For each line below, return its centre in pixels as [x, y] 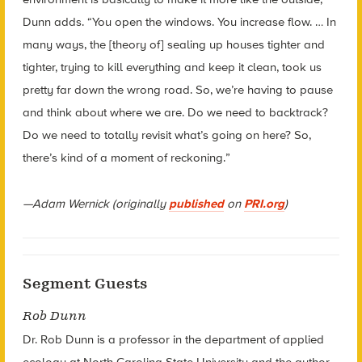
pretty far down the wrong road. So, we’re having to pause [177, 90]
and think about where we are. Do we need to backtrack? [175, 113]
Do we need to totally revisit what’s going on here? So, [166, 135]
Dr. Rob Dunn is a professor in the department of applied [173, 340]
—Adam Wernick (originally [95, 203]
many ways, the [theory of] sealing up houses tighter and [173, 45]
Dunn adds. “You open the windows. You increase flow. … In [179, 22]
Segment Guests [85, 284]
